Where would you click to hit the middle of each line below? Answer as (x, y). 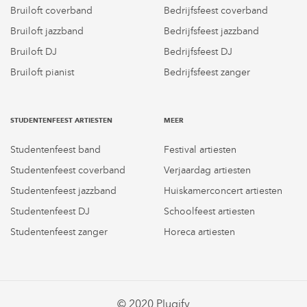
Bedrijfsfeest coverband (216, 10)
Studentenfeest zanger (59, 232)
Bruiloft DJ (34, 51)
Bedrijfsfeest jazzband (211, 31)
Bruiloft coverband (51, 10)
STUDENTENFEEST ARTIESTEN (61, 120)
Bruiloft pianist (42, 72)
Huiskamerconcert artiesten (223, 191)
